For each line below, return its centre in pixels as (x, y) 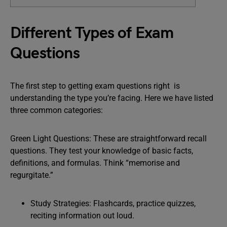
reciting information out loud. (82, 216)
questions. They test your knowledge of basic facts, (102, 151)
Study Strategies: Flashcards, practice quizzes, (113, 203)
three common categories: (56, 110)
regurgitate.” (32, 175)
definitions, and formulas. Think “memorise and (95, 163)
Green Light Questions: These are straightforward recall (108, 139)
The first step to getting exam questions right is (95, 86)
